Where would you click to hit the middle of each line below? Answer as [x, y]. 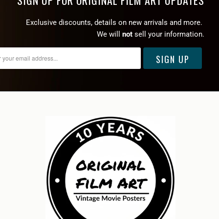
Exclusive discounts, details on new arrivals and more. [115, 22]
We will [109, 34]
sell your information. [168, 34]
